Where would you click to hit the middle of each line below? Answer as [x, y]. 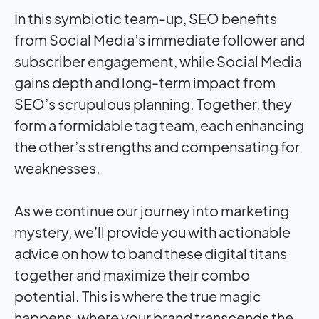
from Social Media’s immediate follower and [159, 39]
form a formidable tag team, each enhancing [159, 125]
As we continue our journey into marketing [152, 210]
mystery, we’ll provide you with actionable [152, 231]
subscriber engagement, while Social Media [158, 61]
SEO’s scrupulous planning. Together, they [153, 103]
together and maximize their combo [132, 274]
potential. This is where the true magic [138, 296]
